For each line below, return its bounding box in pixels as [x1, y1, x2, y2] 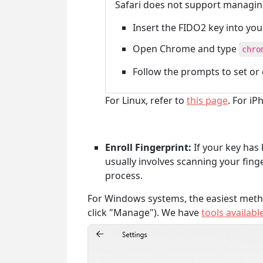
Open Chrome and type [133, 42, 239, 55]
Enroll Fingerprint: [105, 141, 191, 154]
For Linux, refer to [105, 94, 187, 107]
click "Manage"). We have [87, 206, 201, 219]
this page [187, 94, 228, 107]
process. [105, 169, 143, 182]
